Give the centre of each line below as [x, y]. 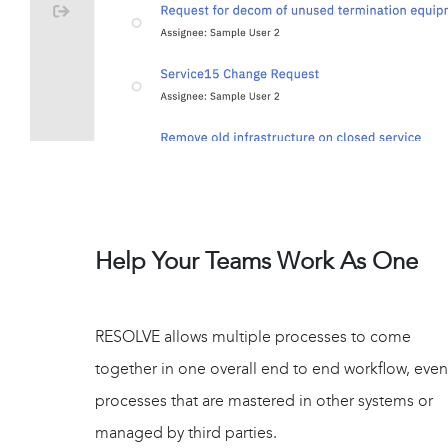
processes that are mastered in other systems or [264, 401]
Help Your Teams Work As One [256, 261]
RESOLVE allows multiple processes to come [253, 337]
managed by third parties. [186, 433]
